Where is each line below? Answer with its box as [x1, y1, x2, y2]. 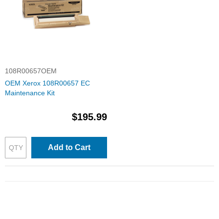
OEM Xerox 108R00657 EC [5, 79, 90, 87]
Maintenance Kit [5, 89, 55, 97]
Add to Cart [48, 143, 90, 152]
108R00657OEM [5, 67, 57, 75]
